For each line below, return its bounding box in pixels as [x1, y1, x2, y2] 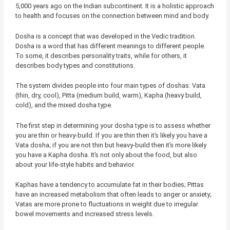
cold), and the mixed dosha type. [15, 101, 112, 109]
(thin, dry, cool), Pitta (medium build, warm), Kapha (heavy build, [15, 91, 202, 100]
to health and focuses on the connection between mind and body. [15, 12, 209, 20]
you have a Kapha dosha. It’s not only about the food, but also [15, 150, 197, 159]
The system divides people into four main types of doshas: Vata [15, 82, 205, 90]
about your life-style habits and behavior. [15, 160, 137, 168]
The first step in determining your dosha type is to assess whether [15, 121, 210, 129]
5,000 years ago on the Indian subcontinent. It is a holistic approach [15, 2, 214, 10]
